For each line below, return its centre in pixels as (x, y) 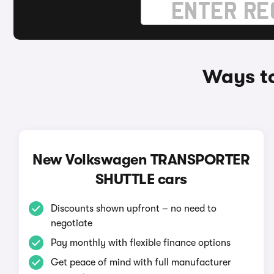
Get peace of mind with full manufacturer (141, 262)
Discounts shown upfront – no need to (133, 209)
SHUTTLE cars (141, 179)
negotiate (71, 223)
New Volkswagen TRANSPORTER (141, 160)
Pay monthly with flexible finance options (140, 243)
